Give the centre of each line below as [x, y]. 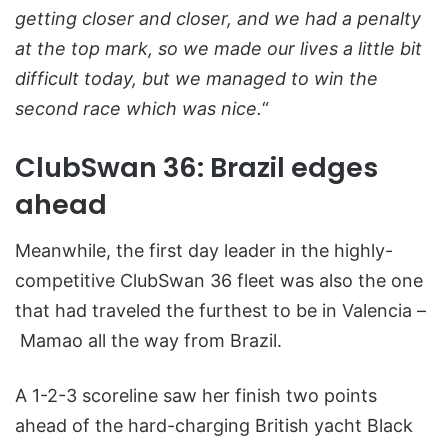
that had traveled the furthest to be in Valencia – [220, 311]
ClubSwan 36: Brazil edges [196, 167]
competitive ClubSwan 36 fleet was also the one [219, 281]
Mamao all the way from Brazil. [148, 341]
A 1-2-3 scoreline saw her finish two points [196, 396]
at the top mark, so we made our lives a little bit [218, 48]
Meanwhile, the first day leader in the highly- [204, 251]
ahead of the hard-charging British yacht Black [214, 426]
